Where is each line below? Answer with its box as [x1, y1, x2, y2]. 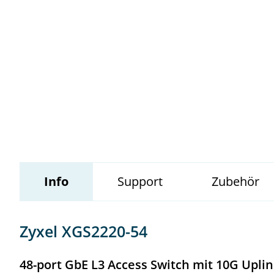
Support [117, 173, 163, 190]
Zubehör [212, 173, 259, 190]
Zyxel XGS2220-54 [20, 221, 147, 242]
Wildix [42, 29, 76, 46]
